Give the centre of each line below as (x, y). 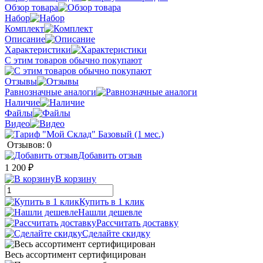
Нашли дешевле (110, 212)
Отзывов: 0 (29, 144)
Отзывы (21, 81)
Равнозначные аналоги (50, 92)
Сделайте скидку (116, 233)
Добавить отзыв (110, 155)
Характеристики (38, 49)
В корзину (76, 178)
